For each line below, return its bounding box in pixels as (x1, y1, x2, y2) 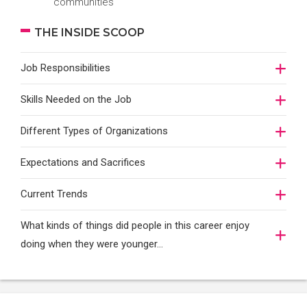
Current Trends (21, 188, 88, 200)
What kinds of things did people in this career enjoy (21, 219, 249, 232)
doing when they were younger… (21, 238, 163, 250)
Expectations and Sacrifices (21, 156, 145, 169)
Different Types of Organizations (21, 125, 168, 137)
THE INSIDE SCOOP (34, 26, 145, 39)
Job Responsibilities (21, 62, 110, 74)
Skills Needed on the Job (21, 93, 132, 106)
